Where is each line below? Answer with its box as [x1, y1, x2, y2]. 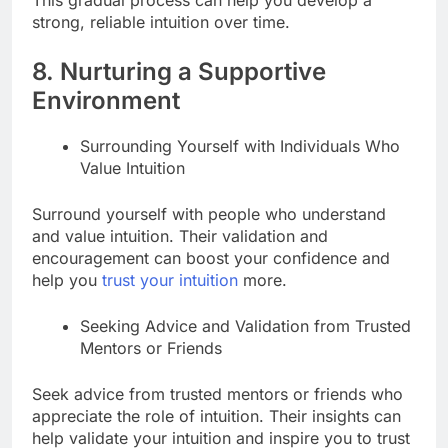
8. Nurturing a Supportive [32, 56, 326, 86]
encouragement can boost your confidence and [32, 247, 390, 268]
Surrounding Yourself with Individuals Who [80, 135, 400, 156]
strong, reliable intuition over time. [32, 11, 290, 32]
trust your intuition [102, 269, 238, 290]
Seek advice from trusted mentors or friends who [32, 383, 403, 404]
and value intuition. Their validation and [32, 225, 328, 246]
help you [32, 269, 102, 290]
